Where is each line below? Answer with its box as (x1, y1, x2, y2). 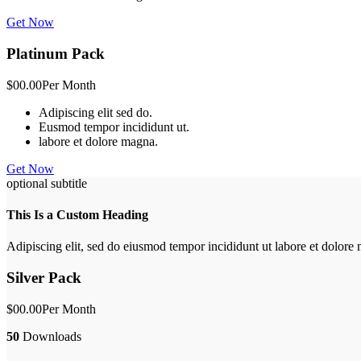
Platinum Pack (6, 45, 105, 63)
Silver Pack (6, 269, 81, 287)
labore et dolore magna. (39, 134, 158, 148)
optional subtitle (6, 176, 87, 190)
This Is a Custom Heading (6, 208, 148, 222)
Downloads (19, 329, 81, 343)
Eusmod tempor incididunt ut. (39, 119, 189, 134)
